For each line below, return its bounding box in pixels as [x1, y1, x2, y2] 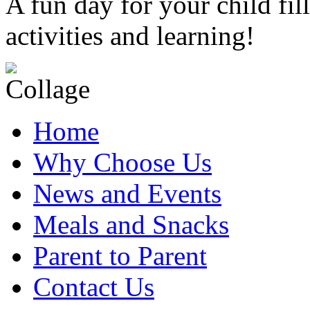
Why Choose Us [33, 147, 212, 177]
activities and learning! [6, 20, 255, 51]
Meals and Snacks [33, 209, 229, 239]
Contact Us [33, 271, 154, 302]
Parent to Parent [33, 240, 207, 271]
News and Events [33, 178, 221, 208]
